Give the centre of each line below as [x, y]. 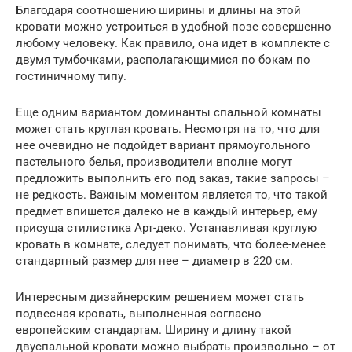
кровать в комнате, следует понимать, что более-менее [171, 245]
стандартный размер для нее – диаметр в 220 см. [154, 261]
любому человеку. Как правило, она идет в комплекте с [173, 44]
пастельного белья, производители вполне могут [154, 162]
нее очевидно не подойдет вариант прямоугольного [163, 146]
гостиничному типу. [71, 77]
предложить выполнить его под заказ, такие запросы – [173, 179]
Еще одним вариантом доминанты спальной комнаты [169, 113]
